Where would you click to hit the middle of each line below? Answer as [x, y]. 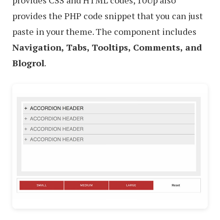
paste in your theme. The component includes [104, 31]
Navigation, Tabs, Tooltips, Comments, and [107, 47]
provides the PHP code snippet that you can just [108, 15]
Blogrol [28, 63]
